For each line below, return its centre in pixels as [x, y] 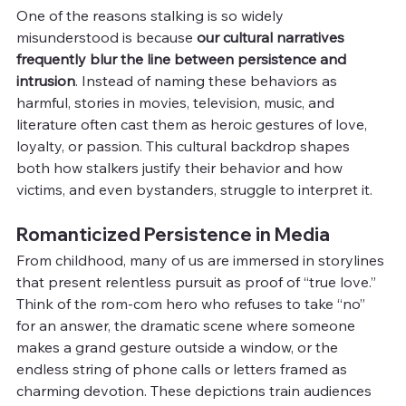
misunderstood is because [106, 37]
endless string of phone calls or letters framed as [184, 368]
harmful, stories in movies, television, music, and [177, 102]
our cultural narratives [272, 37]
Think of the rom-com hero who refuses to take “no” [193, 303]
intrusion [46, 80]
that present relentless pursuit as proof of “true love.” [198, 281]
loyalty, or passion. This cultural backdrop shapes [185, 145]
